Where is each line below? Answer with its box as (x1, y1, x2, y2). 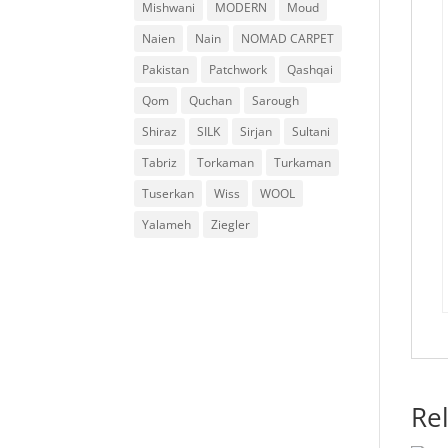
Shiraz (142, 123, 178, 140)
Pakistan (142, 61, 190, 78)
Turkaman (274, 154, 332, 171)
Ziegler (211, 216, 251, 233)
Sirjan (240, 123, 273, 140)
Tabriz (142, 154, 178, 171)
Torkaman (197, 154, 255, 171)
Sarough (252, 92, 300, 109)
